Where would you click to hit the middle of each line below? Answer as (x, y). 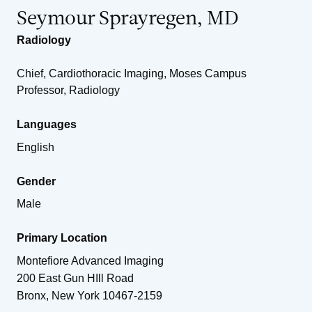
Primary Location (62, 237)
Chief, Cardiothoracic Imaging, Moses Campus (132, 73)
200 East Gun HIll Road (75, 278)
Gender (36, 181)
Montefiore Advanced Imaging (90, 260)
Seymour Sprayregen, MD (127, 19)
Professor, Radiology (68, 90)
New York (76, 295)
